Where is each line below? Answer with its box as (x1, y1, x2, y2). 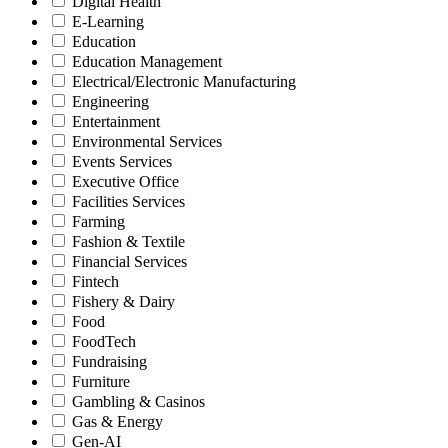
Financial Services (72, 252, 187, 270)
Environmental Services (72, 132, 222, 150)
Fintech (72, 272, 119, 290)
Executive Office (72, 172, 179, 190)
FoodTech (72, 332, 136, 350)
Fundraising (72, 352, 147, 370)
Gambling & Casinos (72, 392, 205, 410)
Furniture (72, 372, 130, 390)
